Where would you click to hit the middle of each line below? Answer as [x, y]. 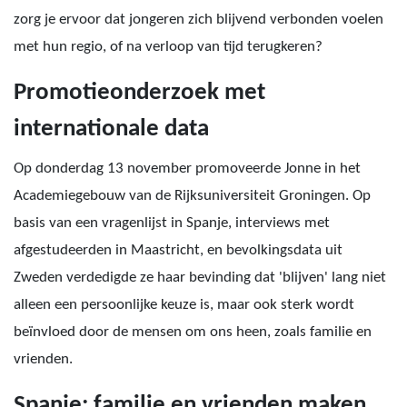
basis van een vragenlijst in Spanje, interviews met [172, 223]
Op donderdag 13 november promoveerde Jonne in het [187, 169]
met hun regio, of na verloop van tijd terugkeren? [168, 47]
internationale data [111, 129]
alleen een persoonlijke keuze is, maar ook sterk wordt [184, 305]
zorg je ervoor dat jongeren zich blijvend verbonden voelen [199, 20]
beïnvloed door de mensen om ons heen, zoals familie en [193, 332]
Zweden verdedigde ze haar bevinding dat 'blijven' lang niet [200, 278]
